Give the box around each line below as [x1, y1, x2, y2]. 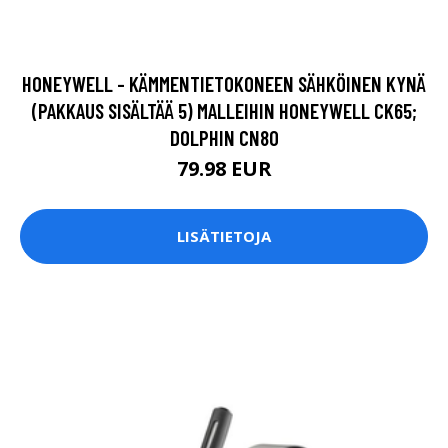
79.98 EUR [176, 154, 272, 182]
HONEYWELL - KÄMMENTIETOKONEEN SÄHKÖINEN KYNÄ [22, 70, 426, 96]
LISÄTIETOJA [177, 226, 271, 247]
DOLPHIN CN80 [169, 124, 279, 150]
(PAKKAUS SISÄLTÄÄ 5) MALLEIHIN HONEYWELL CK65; [31, 97, 417, 123]
